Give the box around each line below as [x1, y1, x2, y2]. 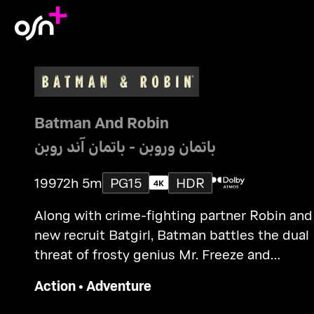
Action [34, 275, 76, 295]
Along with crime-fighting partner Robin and [34, 205, 313, 224]
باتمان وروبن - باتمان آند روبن [34, 135, 216, 157]
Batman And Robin [34, 111, 169, 133]
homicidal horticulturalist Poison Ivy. [34, 264, 261, 283]
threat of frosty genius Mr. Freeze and [34, 244, 271, 264]
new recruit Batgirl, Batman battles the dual [34, 224, 309, 244]
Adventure [86, 275, 151, 295]
